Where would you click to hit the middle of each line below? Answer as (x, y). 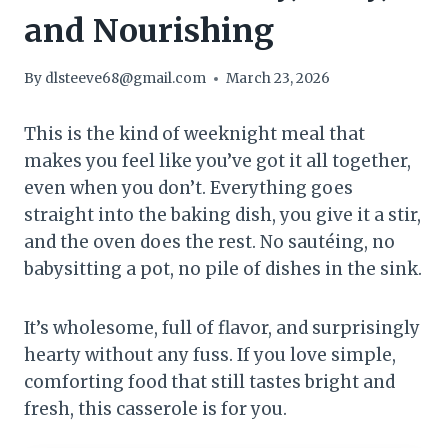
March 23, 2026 (278, 79)
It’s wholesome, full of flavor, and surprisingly (222, 328)
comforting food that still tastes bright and (209, 382)
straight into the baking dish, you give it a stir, (222, 215)
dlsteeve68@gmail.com (126, 79)
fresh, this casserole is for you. (155, 409)
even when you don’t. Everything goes (188, 188)
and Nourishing (149, 30)
